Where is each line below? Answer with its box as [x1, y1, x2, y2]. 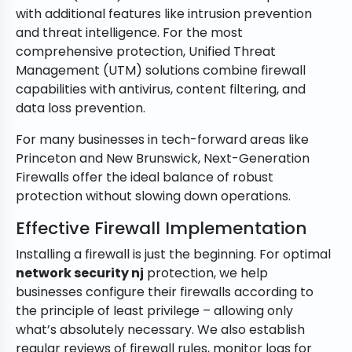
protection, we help [144, 264, 268, 283]
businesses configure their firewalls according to [16, 283, 313, 302]
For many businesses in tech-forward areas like [16, 130, 309, 149]
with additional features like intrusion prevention [16, 5, 312, 24]
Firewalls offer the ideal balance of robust [16, 168, 273, 187]
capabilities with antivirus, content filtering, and [16, 80, 306, 99]
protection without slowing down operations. [16, 187, 291, 206]
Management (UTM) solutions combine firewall [16, 61, 306, 80]
